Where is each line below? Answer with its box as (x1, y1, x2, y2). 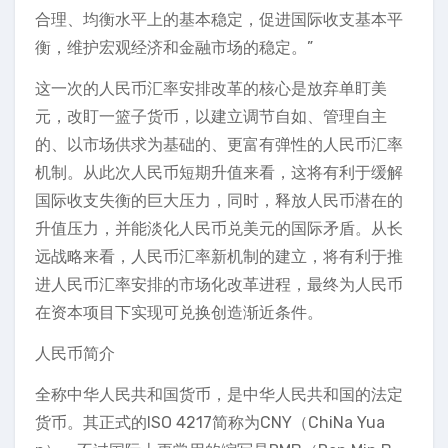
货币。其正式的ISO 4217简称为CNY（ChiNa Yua (35, 413, 385, 432)
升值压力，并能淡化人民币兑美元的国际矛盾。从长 (35, 219, 403, 238)
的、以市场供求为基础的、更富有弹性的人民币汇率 (35, 135, 403, 154)
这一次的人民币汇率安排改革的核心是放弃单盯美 (35, 79, 387, 98)
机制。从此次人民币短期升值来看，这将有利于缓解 (35, 163, 403, 182)
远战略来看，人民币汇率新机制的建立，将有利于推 (35, 247, 403, 266)
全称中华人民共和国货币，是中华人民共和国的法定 (35, 385, 403, 404)
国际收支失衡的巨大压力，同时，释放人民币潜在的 (35, 191, 403, 210)
